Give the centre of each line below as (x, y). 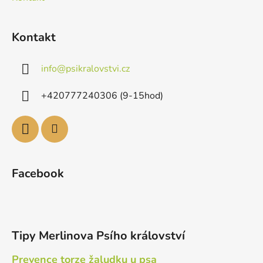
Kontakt (34, 38)
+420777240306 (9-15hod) (102, 96)
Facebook (38, 174)
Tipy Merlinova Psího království (98, 236)
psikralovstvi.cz (98, 69)
